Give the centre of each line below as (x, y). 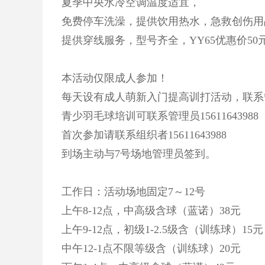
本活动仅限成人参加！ (115, 78)
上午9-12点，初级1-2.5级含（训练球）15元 (162, 230)
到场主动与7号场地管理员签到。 (139, 154)
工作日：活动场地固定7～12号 (133, 192)
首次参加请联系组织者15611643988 (144, 135)
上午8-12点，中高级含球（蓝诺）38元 (151, 211)
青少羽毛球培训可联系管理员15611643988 (160, 116)
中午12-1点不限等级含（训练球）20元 (151, 248)
